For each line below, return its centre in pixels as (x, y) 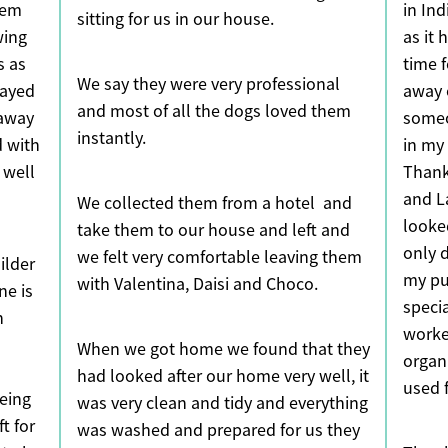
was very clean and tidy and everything (222, 403)
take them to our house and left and (213, 230)
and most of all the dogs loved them (213, 111)
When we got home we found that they (223, 349)
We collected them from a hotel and (214, 203)
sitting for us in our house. (175, 19)
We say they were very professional (208, 84)
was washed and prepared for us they (218, 430)
